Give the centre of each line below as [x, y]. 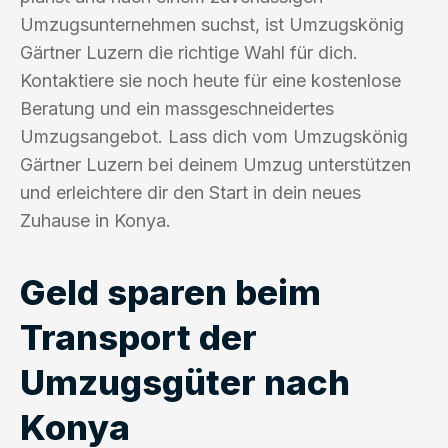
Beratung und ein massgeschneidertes [177, 108]
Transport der [138, 336]
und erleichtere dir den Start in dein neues [190, 192]
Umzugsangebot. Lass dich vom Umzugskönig [214, 136]
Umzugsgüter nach [185, 381]
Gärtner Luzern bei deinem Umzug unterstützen [215, 164]
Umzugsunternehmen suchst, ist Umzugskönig [212, 24]
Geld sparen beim [170, 291]
